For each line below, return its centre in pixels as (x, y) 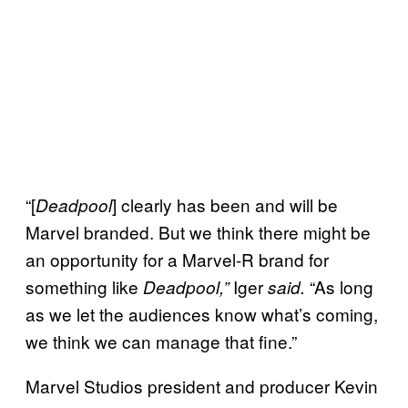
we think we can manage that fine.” (161, 341)
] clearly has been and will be (225, 204)
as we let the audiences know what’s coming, (202, 313)
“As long (339, 286)
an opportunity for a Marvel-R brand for (177, 259)
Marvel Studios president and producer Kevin (202, 385)
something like (84, 286)
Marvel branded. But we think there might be (198, 231)
